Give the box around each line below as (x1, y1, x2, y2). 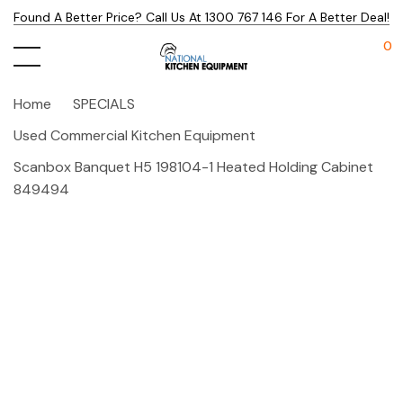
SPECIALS (73, 94, 135, 113)
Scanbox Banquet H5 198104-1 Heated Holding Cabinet (13, 157, 373, 176)
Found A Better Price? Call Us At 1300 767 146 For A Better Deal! (13, 9, 390, 25)
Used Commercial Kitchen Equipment (13, 126, 255, 145)
